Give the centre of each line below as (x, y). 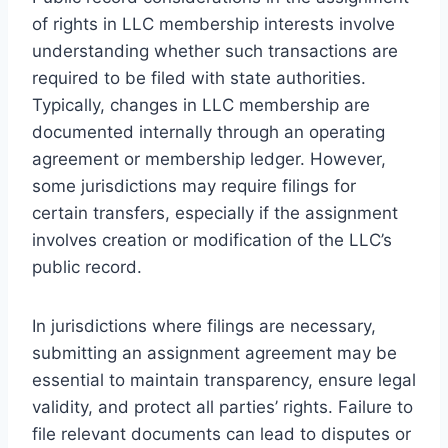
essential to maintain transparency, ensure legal (224, 379)
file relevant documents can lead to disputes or (221, 433)
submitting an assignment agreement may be (214, 352)
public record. (87, 266)
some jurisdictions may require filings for (194, 185)
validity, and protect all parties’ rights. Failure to (222, 406)
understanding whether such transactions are (215, 50)
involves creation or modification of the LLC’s (212, 239)
